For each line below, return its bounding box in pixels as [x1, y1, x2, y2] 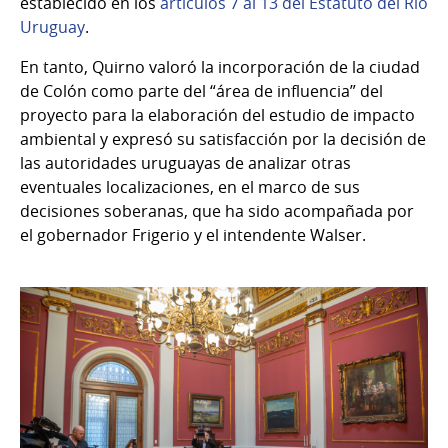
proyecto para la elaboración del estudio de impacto [20, 104, 415, 127]
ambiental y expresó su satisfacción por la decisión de [20, 128, 426, 151]
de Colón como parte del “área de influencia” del [20, 80, 383, 103]
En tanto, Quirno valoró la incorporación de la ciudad [20, 56, 420, 79]
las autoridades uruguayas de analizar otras [20, 152, 351, 175]
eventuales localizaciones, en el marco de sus [20, 176, 360, 199]
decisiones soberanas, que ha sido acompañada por [20, 200, 414, 223]
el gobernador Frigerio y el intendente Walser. [20, 224, 366, 247]
